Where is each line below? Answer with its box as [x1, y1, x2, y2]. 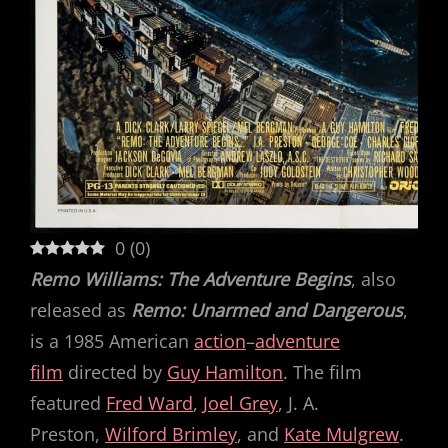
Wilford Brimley [105, 422, 237, 446]
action [194, 329, 246, 353]
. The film [283, 360, 362, 384]
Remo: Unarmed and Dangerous [131, 298, 403, 322]
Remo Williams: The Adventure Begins [30, 267, 351, 291]
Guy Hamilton [167, 360, 283, 384]
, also [351, 267, 396, 291]
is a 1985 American [30, 329, 194, 353]
